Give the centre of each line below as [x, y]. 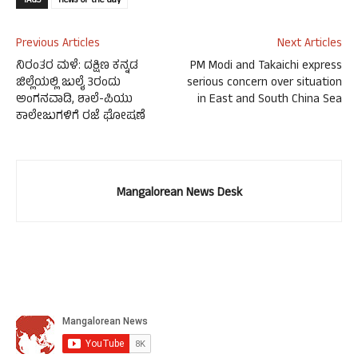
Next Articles [310, 45]
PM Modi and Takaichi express [266, 67]
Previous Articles [58, 45]
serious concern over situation [265, 84]
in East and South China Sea [270, 101]
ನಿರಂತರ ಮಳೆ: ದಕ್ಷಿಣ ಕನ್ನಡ [77, 67]
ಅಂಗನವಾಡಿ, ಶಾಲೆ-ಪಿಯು [74, 101]
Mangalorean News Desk [179, 194]
